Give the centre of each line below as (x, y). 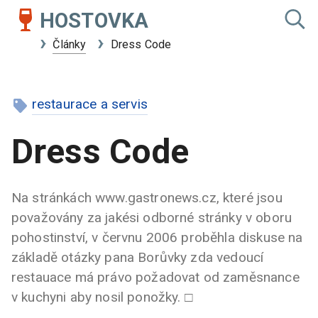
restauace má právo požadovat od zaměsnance (155, 277)
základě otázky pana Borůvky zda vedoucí (138, 257)
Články (70, 44)
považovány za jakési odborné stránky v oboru (152, 217)
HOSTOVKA (94, 21)
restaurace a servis (89, 104)
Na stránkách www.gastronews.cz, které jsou (147, 197)
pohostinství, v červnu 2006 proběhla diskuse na (157, 237)
